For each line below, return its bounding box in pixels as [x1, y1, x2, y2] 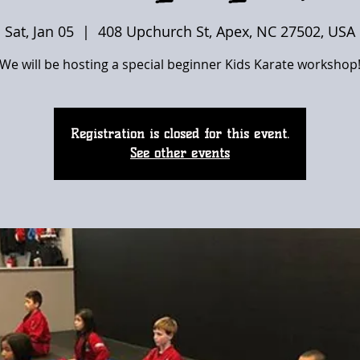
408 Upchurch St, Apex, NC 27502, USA [98, 22, 355, 41]
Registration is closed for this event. [71, 126, 289, 141]
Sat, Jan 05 [5, 22, 74, 41]
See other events [130, 145, 230, 161]
